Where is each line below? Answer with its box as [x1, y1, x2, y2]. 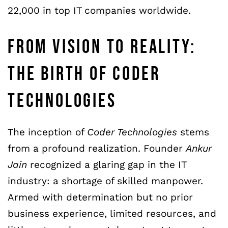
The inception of [8, 126, 87, 138]
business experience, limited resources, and [8, 207, 216, 219]
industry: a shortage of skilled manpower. [8, 175, 203, 187]
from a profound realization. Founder [8, 142, 186, 154]
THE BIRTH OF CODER [8, 62, 160, 85]
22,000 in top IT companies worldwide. [8, 5, 191, 17]
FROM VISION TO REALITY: [8, 35, 196, 59]
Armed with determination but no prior [8, 191, 193, 203]
